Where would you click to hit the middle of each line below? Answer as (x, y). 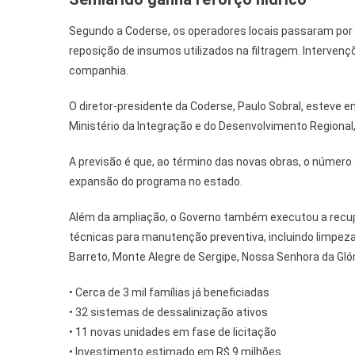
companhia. (99, 70)
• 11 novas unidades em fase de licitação (173, 332)
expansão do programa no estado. (156, 181)
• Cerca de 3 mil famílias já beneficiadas (169, 292)
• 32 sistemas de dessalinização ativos (168, 312)
